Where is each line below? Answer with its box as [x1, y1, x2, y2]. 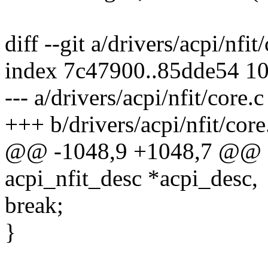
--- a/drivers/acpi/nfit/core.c [5, 84, 264, 111]
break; [5, 192, 63, 218]
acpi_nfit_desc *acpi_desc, [5, 165, 258, 191]
